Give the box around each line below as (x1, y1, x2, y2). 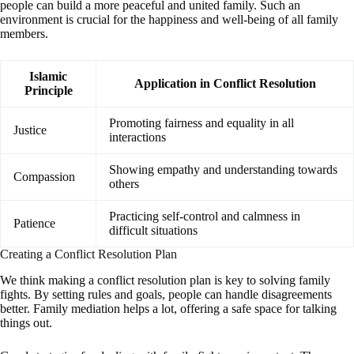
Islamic (29, 70, 67, 84)
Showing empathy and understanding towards (109, 163, 337, 177)
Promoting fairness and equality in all (109, 116, 294, 130)
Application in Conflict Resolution (134, 77, 316, 91)
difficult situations (109, 224, 198, 238)
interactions (109, 130, 166, 145)
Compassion (13, 170, 75, 184)
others (109, 177, 139, 191)
